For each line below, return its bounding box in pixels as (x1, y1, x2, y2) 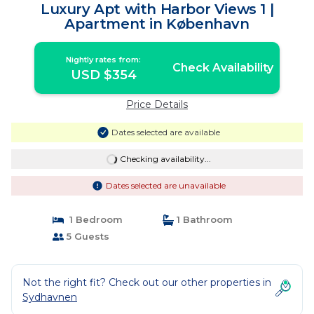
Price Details (126, 98, 188, 111)
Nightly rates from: (66, 55, 142, 64)
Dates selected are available (111, 127, 220, 137)
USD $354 (70, 67, 137, 83)
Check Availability (172, 61, 273, 74)
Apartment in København (64, 15, 250, 32)
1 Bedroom (63, 214, 123, 225)
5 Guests (63, 231, 109, 242)
